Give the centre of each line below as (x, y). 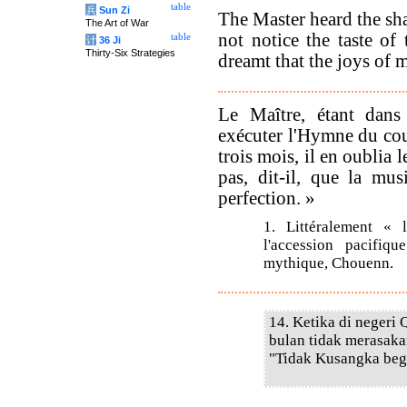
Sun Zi (114, 10)
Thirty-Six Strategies (130, 53)
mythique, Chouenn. (328, 263)
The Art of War (117, 23)
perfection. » (267, 198)
